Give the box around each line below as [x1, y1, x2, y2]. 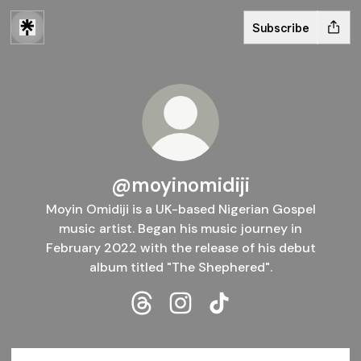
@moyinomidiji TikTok [218, 313, 351, 330]
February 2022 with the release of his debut [45, 239, 316, 256]
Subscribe [252, 19, 309, 35]
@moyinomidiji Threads [141, 313, 284, 330]
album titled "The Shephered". [89, 259, 272, 276]
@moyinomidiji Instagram [180, 313, 335, 330]
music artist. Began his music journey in [59, 220, 302, 237]
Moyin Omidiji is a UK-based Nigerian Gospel [45, 201, 316, 218]
